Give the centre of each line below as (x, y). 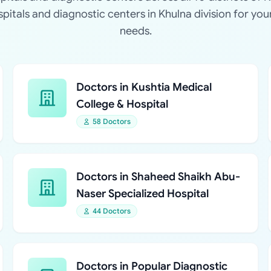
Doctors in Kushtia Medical (144, 87)
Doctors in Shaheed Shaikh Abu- (158, 177)
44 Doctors (112, 211)
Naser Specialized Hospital (143, 194)
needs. (135, 31)
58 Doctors (112, 121)
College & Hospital (122, 104)
